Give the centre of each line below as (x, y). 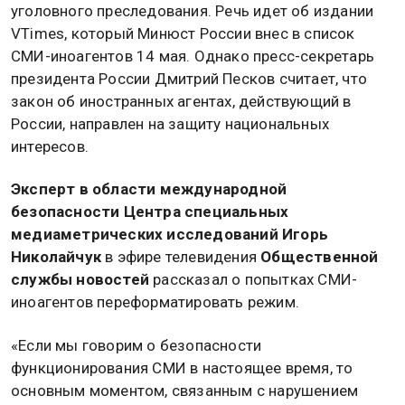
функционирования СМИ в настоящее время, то (182, 367)
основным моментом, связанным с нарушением (185, 390)
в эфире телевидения (181, 257)
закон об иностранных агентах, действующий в (181, 102)
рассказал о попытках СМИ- (254, 280)
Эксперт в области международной (149, 189)
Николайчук (56, 257)
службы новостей (80, 280)
